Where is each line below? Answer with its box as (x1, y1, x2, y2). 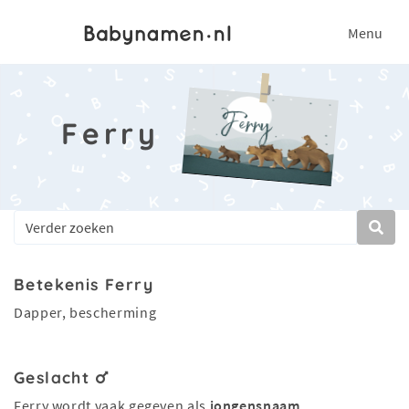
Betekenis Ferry (14, 274, 154, 294)
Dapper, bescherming (14, 303, 157, 321)
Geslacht (14, 367, 96, 387)
